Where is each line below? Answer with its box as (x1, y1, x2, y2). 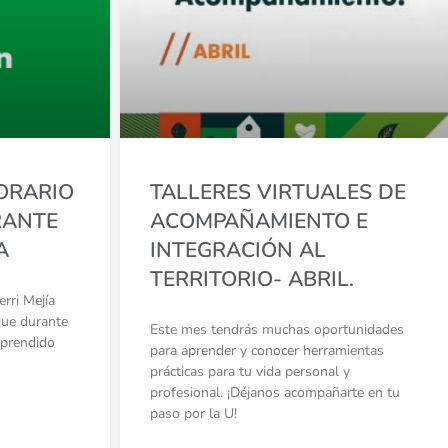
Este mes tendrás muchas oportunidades (149, 319, 404, 339)
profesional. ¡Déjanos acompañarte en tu (149, 382, 400, 402)
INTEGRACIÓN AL (149, 235, 326, 264)
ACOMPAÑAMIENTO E (149, 206, 368, 235)
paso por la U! (149, 403, 237, 423)
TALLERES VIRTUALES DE (149, 177, 406, 206)
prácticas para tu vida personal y (149, 361, 350, 381)
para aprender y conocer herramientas (149, 340, 384, 360)
